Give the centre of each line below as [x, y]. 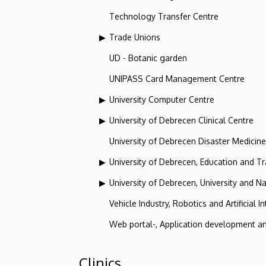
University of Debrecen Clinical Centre [181, 120]
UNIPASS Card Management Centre [177, 78]
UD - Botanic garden [148, 58]
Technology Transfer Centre [164, 16]
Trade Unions [135, 37]
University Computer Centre [162, 99]
